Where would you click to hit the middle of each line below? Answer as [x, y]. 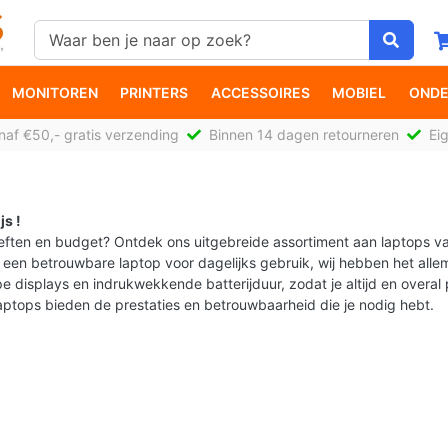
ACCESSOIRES [260, 92]
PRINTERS [154, 92]
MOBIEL [359, 92]
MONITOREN [55, 92]
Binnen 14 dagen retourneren [306, 134]
